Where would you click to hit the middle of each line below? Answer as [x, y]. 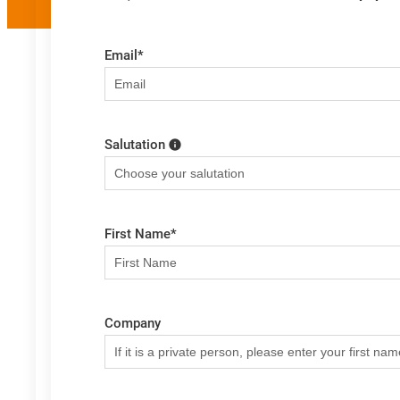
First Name [137, 234]
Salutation [135, 145]
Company [133, 324]
